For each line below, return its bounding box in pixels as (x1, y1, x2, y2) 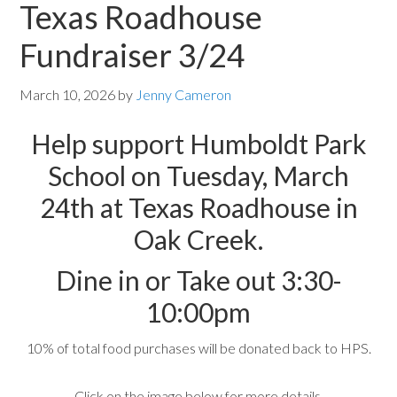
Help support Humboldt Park (30, 128, 367, 160)
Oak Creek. (134, 223, 263, 256)
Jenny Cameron (136, 86, 232, 104)
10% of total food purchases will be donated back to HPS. (26, 339, 371, 357)
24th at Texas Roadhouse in (39, 191, 358, 224)
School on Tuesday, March (48, 160, 349, 192)
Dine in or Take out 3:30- (55, 264, 342, 297)
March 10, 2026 (19, 86, 116, 104)
